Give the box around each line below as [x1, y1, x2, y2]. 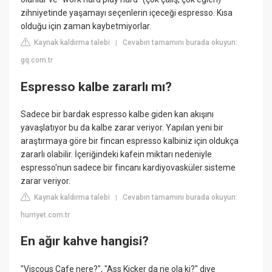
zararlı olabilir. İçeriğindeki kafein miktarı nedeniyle [21, 149, 212, 159]
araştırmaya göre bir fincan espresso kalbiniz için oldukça [21, 135, 239, 146]
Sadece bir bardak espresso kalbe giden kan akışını [21, 109, 214, 119]
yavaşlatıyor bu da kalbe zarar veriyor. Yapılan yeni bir [21, 122, 224, 132]
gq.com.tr [21, 56, 53, 65]
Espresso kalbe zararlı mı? [21, 79, 172, 94]
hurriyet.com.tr [21, 210, 70, 219]
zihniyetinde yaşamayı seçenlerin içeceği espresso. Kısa [21, 8, 233, 18]
